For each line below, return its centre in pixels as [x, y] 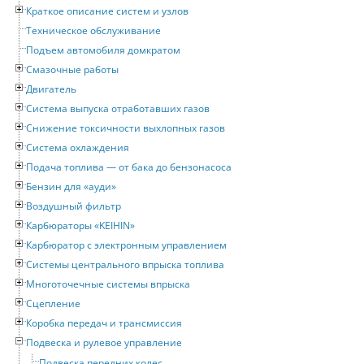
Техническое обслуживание [93, 31]
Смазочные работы [72, 70]
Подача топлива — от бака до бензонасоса [129, 167]
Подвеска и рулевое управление [104, 343]
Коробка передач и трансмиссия [104, 323]
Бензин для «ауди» [71, 187]
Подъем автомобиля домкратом [103, 50]
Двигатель [51, 89]
